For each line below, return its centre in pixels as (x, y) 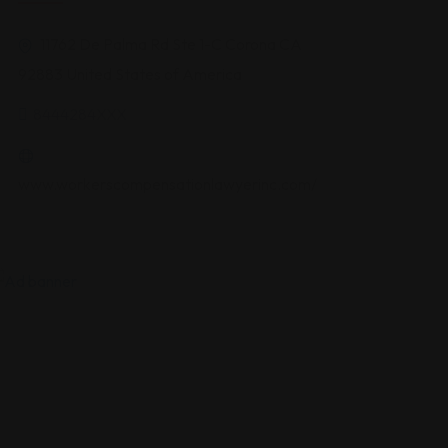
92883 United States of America (130, 74)
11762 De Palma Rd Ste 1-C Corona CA (169, 44)
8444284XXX (80, 114)
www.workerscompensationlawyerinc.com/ (167, 184)
